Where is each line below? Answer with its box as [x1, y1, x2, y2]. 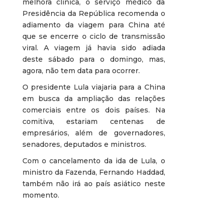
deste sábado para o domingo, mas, [22, 54, 165, 64]
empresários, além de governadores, [22, 128, 165, 137]
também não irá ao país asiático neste [22, 179, 165, 188]
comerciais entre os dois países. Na [22, 105, 165, 114]
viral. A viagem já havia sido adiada [22, 43, 165, 52]
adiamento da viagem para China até [22, 20, 165, 29]
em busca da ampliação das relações [22, 94, 165, 103]
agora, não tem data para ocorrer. [22, 66, 140, 75]
